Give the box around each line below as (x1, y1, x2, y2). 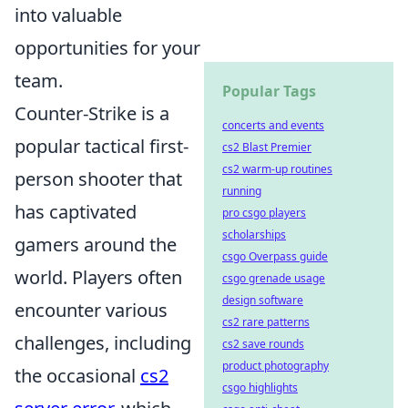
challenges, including (15, 330, 191, 355)
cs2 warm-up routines (222, 161, 332, 177)
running (222, 183, 261, 199)
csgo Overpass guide (222, 249, 328, 264)
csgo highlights (222, 380, 298, 395)
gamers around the (15, 231, 177, 257)
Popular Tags (222, 81, 316, 101)
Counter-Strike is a (15, 100, 169, 126)
